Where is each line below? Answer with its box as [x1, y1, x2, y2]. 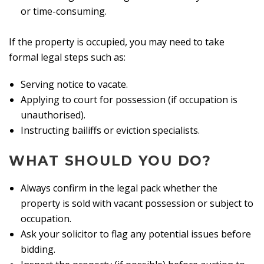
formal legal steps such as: [9, 50, 126, 64]
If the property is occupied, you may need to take [9, 35, 225, 48]
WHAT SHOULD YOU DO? [9, 153, 212, 170]
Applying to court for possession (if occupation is [21, 93, 237, 106]
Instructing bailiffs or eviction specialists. [21, 123, 200, 137]
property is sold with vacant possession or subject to [21, 196, 253, 210]
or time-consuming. [21, 4, 107, 18]
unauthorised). [21, 108, 85, 121]
